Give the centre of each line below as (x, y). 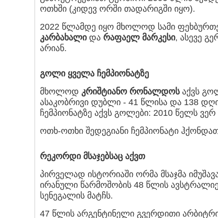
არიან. (53, 48)
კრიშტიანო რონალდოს (130, 92)
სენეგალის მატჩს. (76, 196)
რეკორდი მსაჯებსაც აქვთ (92, 156)
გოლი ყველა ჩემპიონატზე (94, 74)
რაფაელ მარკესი (139, 38)
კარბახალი (63, 38)
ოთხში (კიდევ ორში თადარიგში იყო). (118, 9)
